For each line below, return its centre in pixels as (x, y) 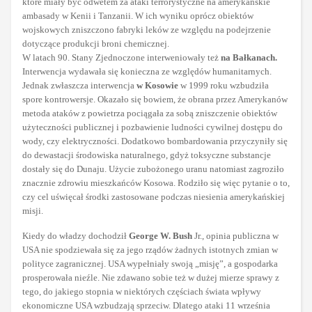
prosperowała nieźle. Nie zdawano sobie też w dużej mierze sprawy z (151, 278)
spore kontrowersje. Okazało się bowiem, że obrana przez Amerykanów (155, 100)
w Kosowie (157, 86)
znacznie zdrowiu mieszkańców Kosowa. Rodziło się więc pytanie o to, (156, 183)
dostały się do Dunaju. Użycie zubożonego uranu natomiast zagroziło (153, 169)
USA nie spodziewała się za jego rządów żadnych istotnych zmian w (150, 250)
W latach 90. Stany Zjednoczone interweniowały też (122, 58)
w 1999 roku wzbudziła (224, 86)
